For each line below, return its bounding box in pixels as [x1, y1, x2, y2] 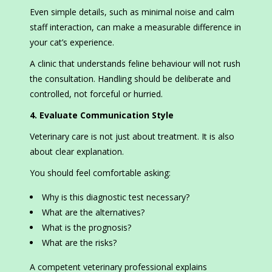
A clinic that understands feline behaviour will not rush [30, 58, 240, 70]
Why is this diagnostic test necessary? [42, 191, 189, 203]
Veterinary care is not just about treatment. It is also [30, 131, 234, 143]
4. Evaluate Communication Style [30, 109, 174, 121]
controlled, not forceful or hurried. [30, 88, 163, 100]
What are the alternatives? [42, 206, 144, 219]
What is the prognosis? [42, 222, 131, 234]
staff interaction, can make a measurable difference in [30, 21, 241, 33]
